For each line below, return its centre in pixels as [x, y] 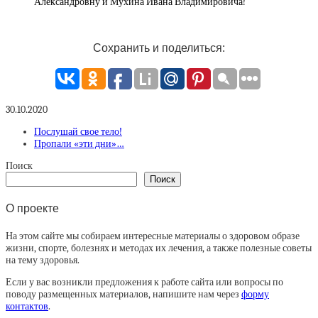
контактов [27, 306]
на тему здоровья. [43, 260]
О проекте [32, 208]
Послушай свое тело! [78, 132]
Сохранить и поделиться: [159, 48]
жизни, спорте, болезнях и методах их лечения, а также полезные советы [159, 248]
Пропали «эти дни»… [79, 144]
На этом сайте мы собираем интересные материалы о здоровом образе [153, 236]
